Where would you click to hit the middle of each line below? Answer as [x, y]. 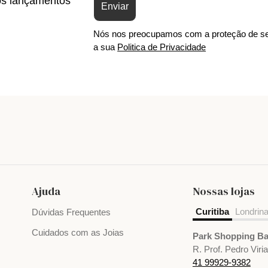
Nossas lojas [223, 191]
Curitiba [212, 212]
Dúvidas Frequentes [71, 212]
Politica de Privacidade [162, 47]
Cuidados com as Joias [77, 233]
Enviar [115, 7]
